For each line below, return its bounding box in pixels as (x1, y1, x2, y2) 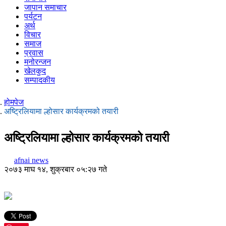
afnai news (14, 155, 48, 164)
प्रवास (24, 48, 43, 57)
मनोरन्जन (24, 58, 51, 66)
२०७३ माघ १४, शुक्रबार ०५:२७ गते (4, 164, 107, 174)
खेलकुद (24, 67, 46, 75)
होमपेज (4, 98, 24, 106)
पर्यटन (24, 12, 42, 21)
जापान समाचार (24, 3, 67, 12)
